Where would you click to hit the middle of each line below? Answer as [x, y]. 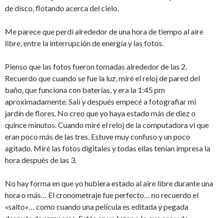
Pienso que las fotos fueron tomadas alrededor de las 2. [96, 66]
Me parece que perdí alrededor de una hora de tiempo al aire [104, 31]
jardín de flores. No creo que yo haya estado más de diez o [100, 113]
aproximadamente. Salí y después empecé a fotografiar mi [100, 101]
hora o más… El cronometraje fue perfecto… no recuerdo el [102, 195]
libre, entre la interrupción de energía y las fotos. [84, 43]
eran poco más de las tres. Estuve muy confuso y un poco [98, 136]
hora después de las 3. [41, 160]
